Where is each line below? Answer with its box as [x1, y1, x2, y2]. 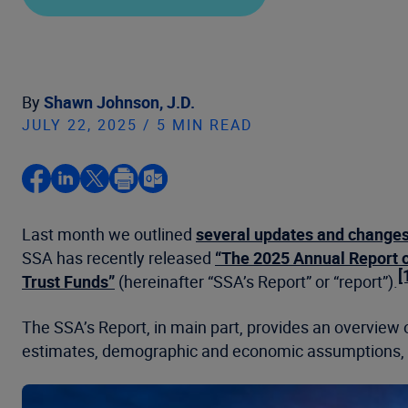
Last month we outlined [22, 223, 196, 245]
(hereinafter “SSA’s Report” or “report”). [115, 270, 398, 292]
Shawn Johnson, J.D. [44, 91, 195, 113]
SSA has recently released [22, 247, 215, 269]
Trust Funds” [22, 270, 115, 292]
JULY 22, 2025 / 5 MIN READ [22, 115, 253, 135]
